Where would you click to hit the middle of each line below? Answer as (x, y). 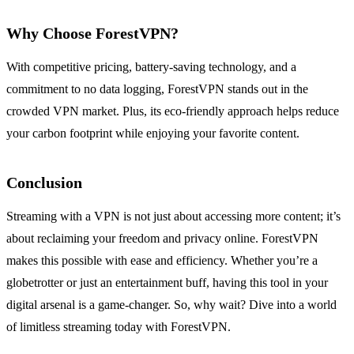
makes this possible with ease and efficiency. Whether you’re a (162, 261)
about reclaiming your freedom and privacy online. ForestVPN (162, 239)
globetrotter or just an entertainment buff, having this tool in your (167, 283)
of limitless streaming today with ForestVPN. (119, 327)
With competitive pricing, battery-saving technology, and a (151, 67)
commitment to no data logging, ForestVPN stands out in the (157, 89)
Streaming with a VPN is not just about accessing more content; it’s (173, 217)
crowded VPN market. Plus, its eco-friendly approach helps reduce (173, 111)
